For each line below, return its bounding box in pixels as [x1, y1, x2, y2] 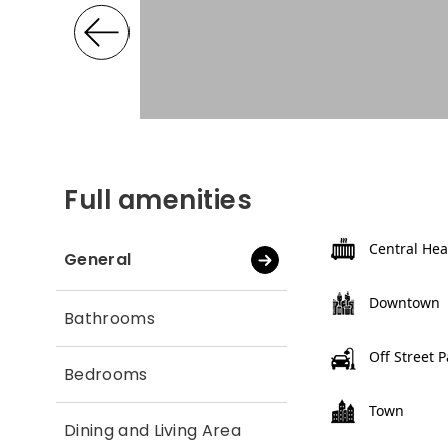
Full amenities [64, 181, 253, 218]
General [64, 248, 132, 272]
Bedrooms [64, 362, 148, 386]
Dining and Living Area [64, 418, 242, 442]
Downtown [369, 293, 441, 313]
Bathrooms [64, 306, 155, 330]
